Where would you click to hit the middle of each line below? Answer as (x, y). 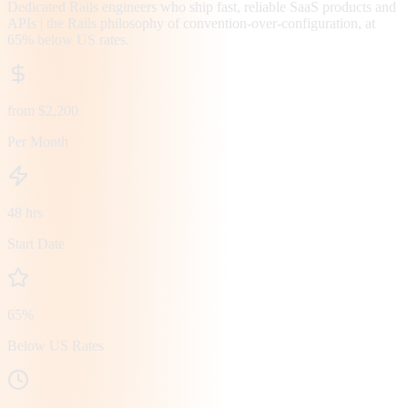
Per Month (38, 141)
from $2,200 (43, 110)
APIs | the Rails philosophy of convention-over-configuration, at (191, 23)
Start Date (36, 243)
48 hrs (25, 212)
